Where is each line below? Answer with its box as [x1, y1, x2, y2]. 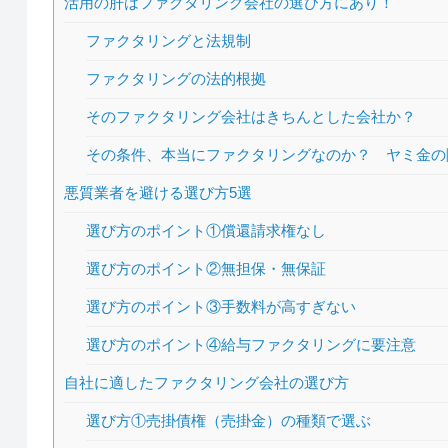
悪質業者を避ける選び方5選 [63, 184, 252, 201]
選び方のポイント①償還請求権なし [86, 222, 327, 239]
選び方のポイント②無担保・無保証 [86, 260, 327, 277]
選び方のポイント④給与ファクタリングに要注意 [86, 336, 417, 353]
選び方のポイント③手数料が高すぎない [86, 298, 357, 315]
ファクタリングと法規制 [86, 32, 252, 49]
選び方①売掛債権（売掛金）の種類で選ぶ [86, 412, 372, 429]
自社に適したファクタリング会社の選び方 [63, 374, 349, 391]
